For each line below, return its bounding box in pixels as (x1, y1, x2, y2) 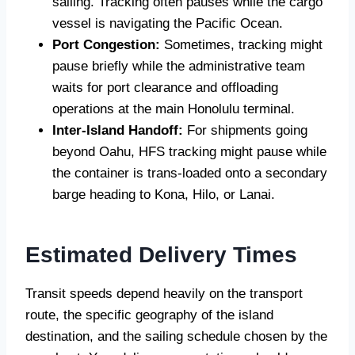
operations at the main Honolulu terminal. (52, 101, 295, 117)
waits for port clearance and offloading (52, 80, 278, 96)
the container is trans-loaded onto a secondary (52, 166, 327, 181)
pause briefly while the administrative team (52, 59, 305, 74)
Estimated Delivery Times (25, 242, 297, 268)
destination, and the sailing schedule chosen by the (25, 329, 327, 345)
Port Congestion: (52, 37, 160, 53)
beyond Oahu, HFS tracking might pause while (52, 144, 326, 160)
